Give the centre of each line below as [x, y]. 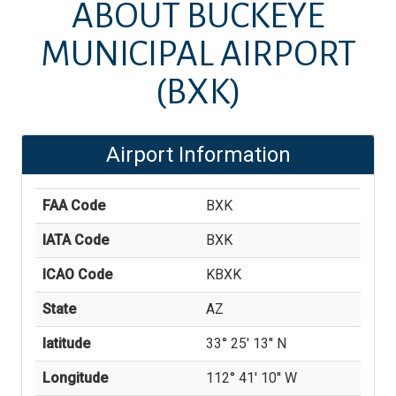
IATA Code [76, 240]
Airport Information [198, 155]
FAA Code [74, 206]
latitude [66, 343]
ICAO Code [77, 274]
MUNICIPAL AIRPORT [198, 54]
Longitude [75, 378]
